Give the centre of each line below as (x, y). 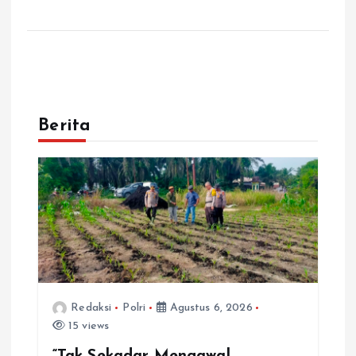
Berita (65, 126)
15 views (87, 326)
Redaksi (91, 308)
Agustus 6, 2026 (209, 308)
